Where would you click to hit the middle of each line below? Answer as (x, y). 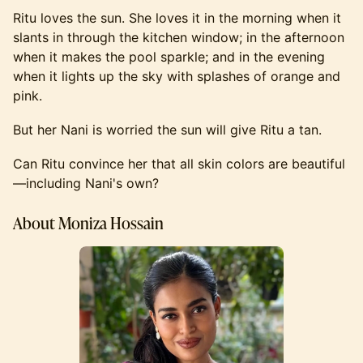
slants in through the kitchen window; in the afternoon (179, 38)
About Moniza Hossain (88, 223)
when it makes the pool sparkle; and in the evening (169, 57)
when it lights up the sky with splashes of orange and (177, 77)
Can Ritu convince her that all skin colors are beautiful (179, 164)
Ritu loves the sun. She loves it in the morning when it (177, 18)
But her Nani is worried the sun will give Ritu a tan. (167, 130)
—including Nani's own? (86, 184)
